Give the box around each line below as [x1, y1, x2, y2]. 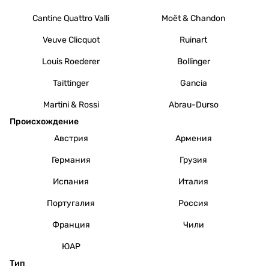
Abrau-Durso [168, 99, 219, 110]
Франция [52, 219, 90, 230]
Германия [51, 154, 91, 165]
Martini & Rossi [43, 99, 99, 110]
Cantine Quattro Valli [32, 13, 109, 23]
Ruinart [180, 34, 207, 45]
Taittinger [53, 77, 89, 88]
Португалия [47, 198, 95, 208]
